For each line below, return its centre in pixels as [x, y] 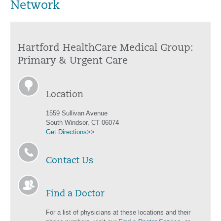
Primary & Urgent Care [73, 61]
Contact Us [70, 161]
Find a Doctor [75, 194]
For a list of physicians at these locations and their [118, 212]
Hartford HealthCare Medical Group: [106, 48]
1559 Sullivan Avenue [77, 113]
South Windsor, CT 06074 [82, 123]
